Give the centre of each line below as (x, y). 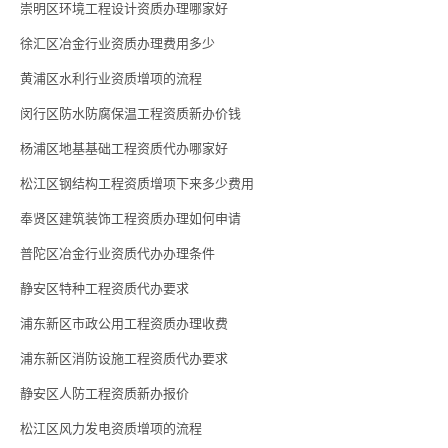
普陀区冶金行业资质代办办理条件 (117, 254)
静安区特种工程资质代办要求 (104, 289)
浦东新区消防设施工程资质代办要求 (124, 359)
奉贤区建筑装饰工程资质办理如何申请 (130, 219)
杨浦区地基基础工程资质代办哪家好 (124, 149)
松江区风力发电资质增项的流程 (111, 429)
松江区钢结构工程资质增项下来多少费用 (137, 184)
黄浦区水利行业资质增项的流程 (111, 79)
